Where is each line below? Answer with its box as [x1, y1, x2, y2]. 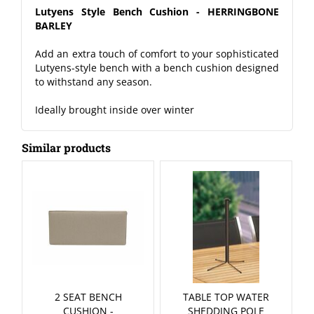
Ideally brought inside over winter [35, 103, 194, 116]
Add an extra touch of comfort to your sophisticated [35, 47, 279, 60]
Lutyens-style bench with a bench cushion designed [35, 61, 279, 74]
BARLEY [35, 19, 72, 32]
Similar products [21, 140, 111, 155]
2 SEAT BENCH [54, 289, 122, 303]
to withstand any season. [35, 75, 152, 88]
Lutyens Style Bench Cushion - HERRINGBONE [35, 5, 279, 18]
